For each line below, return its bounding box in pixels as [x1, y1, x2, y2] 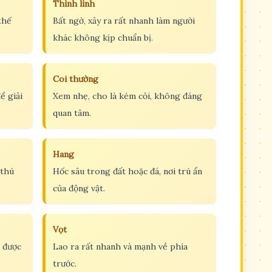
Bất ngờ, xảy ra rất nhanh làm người [53, 15, 195, 26]
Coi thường [53, 73, 98, 84]
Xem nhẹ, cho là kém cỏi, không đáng [53, 90, 202, 101]
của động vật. [53, 182, 105, 194]
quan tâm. [53, 107, 91, 118]
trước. [53, 257, 76, 269]
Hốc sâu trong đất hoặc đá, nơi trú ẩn [53, 165, 202, 177]
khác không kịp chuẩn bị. [53, 32, 153, 43]
